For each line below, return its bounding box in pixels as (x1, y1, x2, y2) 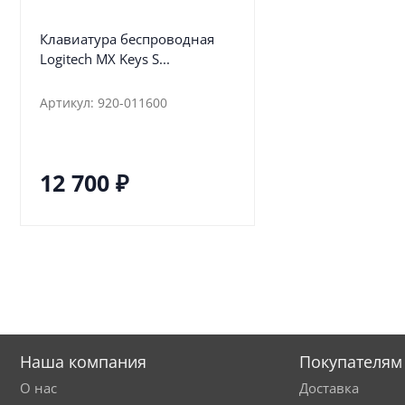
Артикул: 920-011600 (39, 93, 167, 111)
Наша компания (20, 350, 146, 372)
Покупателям (298, 350, 402, 372)
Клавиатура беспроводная (39, 30, 214, 49)
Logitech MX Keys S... (39, 50, 170, 69)
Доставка (298, 379, 359, 397)
